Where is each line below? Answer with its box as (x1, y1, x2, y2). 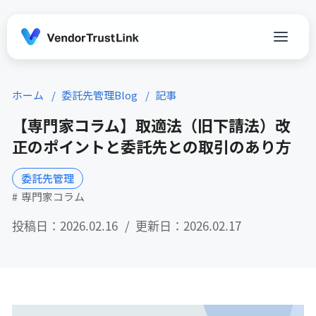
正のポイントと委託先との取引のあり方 (12, 135, 291, 157)
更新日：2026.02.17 (135, 217, 241, 234)
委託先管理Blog (61, 87, 140, 102)
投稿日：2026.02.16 (12, 217, 118, 234)
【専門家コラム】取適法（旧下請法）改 (12, 114, 291, 136)
